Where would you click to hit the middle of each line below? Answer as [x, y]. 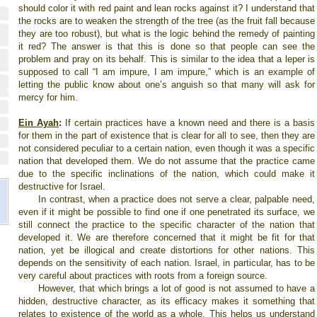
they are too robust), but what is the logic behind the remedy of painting [167, 34]
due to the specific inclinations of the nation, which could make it [167, 174]
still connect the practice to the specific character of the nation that [167, 225]
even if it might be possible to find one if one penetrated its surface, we [167, 212]
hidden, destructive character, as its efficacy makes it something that [167, 301]
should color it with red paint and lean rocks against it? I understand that [167, 8]
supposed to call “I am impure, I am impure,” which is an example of [167, 72]
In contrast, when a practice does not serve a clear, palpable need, [177, 199]
